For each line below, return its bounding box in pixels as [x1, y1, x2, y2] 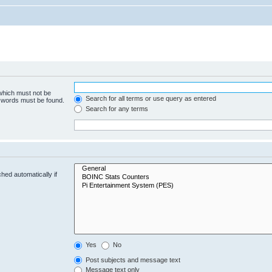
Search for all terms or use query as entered [84, 95, 217, 102]
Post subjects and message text [84, 256, 181, 263]
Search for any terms [84, 104, 149, 112]
